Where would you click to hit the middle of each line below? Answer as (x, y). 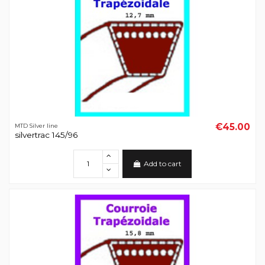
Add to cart (162, 163)
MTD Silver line (36, 125)
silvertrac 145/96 (46, 135)
